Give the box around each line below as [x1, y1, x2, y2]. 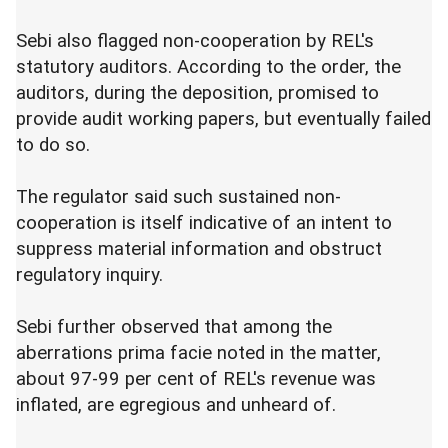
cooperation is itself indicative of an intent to [16, 212, 392, 235]
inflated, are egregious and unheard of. [16, 394, 336, 417]
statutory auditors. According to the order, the [16, 56, 401, 79]
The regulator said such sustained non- [16, 186, 341, 209]
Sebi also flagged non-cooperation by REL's [16, 30, 374, 53]
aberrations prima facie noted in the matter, [16, 342, 381, 365]
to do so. [16, 134, 90, 157]
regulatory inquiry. [16, 264, 163, 287]
